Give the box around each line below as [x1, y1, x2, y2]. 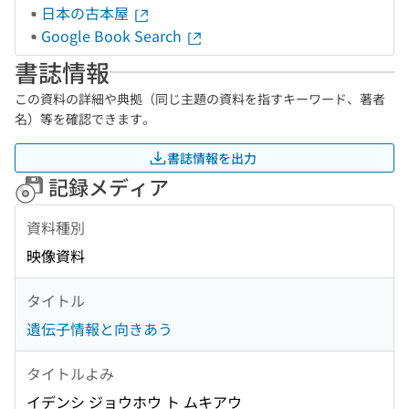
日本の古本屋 [41, 2, 132, 24]
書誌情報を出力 [167, 148, 257, 167]
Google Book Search [41, 25, 185, 47]
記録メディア [44, 172, 169, 201]
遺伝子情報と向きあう [26, 318, 173, 341]
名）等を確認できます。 [15, 110, 155, 128]
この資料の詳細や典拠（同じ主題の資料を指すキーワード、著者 [15, 89, 385, 108]
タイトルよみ [26, 362, 114, 384]
